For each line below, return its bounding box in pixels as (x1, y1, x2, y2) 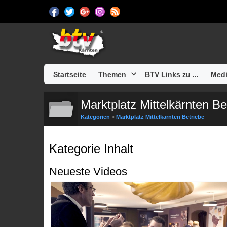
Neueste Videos (49, 165, 127, 178)
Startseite (53, 70, 86, 79)
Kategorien (81, 113, 110, 120)
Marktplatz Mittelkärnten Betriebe (116, 113, 204, 120)
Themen (98, 70, 126, 79)
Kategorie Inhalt (49, 142, 133, 156)
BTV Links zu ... (145, 70, 199, 79)
